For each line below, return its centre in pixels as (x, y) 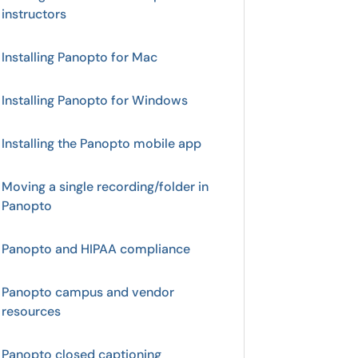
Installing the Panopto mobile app (101, 143)
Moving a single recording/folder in (105, 187)
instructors (34, 14)
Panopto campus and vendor (88, 292)
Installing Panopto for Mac (80, 57)
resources (31, 311)
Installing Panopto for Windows (95, 100)
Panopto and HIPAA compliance (96, 249)
